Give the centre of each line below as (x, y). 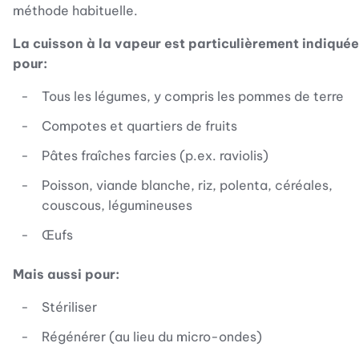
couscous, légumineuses (117, 205)
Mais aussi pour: (66, 274)
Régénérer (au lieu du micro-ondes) (152, 337)
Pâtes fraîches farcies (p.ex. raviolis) (155, 155)
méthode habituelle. (75, 10)
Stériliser (69, 307)
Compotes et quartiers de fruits (139, 126)
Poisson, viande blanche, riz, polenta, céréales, (187, 185)
